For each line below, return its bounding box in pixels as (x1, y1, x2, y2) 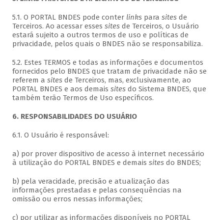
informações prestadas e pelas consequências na (12, 186, 182, 195)
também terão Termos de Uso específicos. (12, 93, 154, 103)
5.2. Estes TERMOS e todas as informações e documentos (12, 58, 203, 67)
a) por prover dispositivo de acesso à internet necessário (12, 149, 204, 159)
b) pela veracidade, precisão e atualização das (12, 177, 169, 186)
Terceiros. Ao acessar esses (12, 22, 105, 31)
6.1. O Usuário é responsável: (12, 131, 109, 140)
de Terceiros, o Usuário (119, 22, 199, 31)
